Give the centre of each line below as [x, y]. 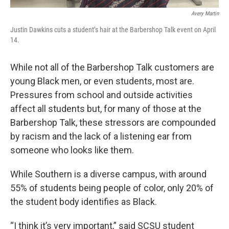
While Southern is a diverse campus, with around [108, 174]
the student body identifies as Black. [84, 201]
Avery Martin [205, 13]
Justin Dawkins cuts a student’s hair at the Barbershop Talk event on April [113, 29]
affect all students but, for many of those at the [106, 108]
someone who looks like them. [72, 150]
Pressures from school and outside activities [101, 95]
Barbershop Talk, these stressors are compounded [113, 122]
